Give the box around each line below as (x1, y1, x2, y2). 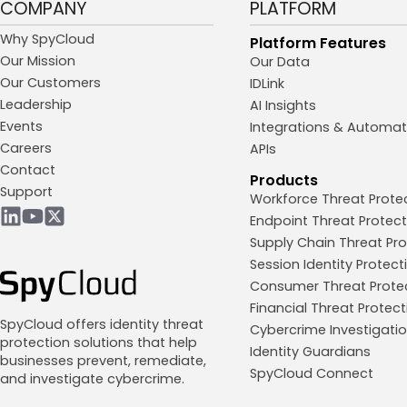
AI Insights (250, 96, 317, 115)
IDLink (250, 74, 285, 94)
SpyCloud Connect (250, 364, 374, 383)
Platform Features (250, 33, 387, 55)
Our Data (250, 53, 311, 72)
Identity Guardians (250, 342, 372, 362)
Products (250, 170, 319, 192)
